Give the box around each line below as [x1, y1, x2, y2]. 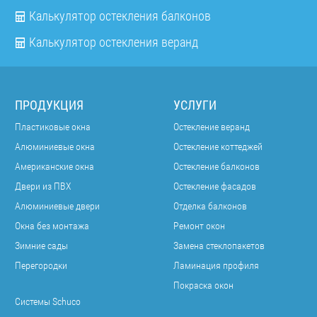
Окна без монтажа [15, 219, 89, 231]
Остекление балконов [173, 160, 260, 172]
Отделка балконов [173, 200, 247, 212]
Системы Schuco [15, 296, 81, 308]
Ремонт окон [173, 219, 225, 231]
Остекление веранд [173, 120, 250, 132]
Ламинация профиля [173, 259, 259, 271]
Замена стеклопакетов [173, 239, 265, 251]
